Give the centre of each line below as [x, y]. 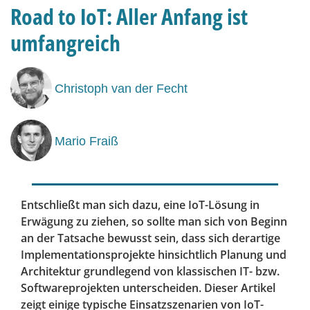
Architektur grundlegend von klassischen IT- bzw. [150, 272]
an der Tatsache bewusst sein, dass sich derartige [151, 238]
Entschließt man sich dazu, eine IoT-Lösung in [140, 205]
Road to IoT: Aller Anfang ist [129, 17]
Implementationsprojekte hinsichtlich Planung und [154, 255]
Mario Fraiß [86, 141]
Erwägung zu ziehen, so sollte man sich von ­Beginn [154, 222]
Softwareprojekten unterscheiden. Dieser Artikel [148, 288]
